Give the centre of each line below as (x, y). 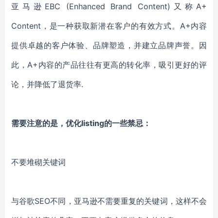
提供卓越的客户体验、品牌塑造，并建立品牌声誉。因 (109, 45)
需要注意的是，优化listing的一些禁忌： (81, 123)
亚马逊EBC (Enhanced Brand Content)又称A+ (109, 6)
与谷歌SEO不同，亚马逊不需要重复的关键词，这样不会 (109, 201)
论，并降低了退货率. (47, 84)
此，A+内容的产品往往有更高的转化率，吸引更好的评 (109, 65)
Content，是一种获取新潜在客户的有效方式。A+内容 (109, 26)
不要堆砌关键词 (38, 162)
